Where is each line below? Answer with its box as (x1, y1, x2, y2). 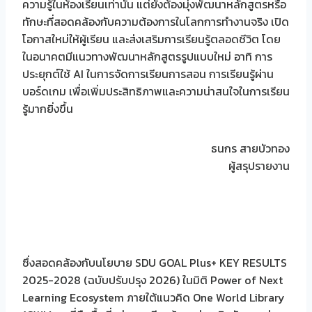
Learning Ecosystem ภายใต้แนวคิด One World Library (22, 289, 285, 306)
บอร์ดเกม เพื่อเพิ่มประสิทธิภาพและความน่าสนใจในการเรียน (22, 83, 290, 100)
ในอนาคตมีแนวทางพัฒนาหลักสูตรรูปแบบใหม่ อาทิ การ (22, 48, 272, 65)
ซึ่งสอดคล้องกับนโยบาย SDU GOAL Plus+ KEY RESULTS (22, 254, 287, 272)
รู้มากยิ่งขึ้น (22, 100, 73, 118)
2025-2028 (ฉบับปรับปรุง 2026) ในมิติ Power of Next (22, 272, 283, 289)
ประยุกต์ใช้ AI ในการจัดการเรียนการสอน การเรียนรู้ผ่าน (22, 65, 274, 83)
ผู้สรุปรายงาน (198, 157, 290, 175)
